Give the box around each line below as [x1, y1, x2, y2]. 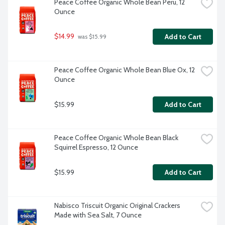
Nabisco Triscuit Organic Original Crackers [54, 201, 180, 210]
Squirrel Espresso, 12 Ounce [54, 143, 138, 152]
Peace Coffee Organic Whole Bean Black [54, 133, 178, 143]
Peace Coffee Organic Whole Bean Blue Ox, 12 [54, 65, 195, 75]
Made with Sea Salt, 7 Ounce [54, 210, 142, 220]
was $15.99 [76, 33, 106, 41]
